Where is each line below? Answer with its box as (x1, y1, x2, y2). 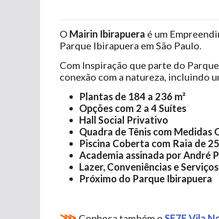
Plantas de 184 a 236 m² (79, 90, 186, 102)
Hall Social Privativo (79, 114, 168, 126)
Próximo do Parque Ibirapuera (79, 173, 212, 184)
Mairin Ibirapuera (69, 28, 147, 40)
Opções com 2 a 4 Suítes (79, 102, 186, 114)
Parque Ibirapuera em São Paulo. (60, 40, 201, 51)
